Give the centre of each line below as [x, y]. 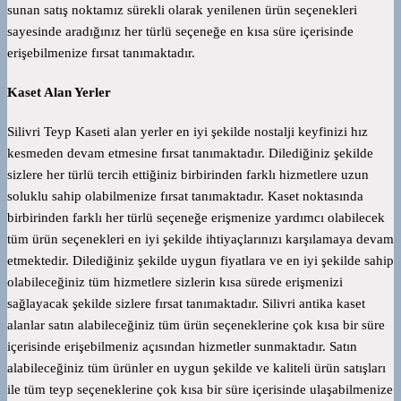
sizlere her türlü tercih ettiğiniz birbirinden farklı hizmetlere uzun [188, 175]
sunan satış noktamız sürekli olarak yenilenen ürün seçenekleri [182, 10]
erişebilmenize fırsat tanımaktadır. [101, 53]
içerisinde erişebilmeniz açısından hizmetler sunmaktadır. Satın [182, 347]
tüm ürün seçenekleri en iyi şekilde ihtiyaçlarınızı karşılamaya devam [200, 239]
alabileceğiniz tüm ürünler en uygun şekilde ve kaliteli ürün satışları [196, 368]
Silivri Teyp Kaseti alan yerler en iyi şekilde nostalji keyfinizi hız [188, 132]
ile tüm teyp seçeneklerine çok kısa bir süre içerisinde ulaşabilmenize [200, 390]
